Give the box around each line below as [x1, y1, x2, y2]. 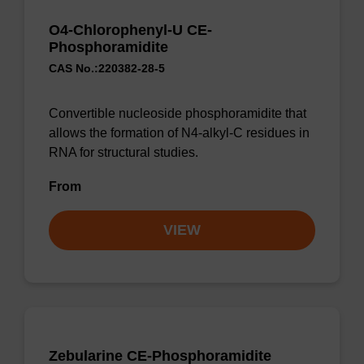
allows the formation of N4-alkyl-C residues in [49, 126, 310, 140]
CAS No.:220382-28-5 [49, 62, 165, 75]
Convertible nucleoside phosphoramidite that [49, 106, 306, 120]
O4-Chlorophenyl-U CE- [49, 22, 212, 38]
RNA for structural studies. [49, 145, 198, 159]
